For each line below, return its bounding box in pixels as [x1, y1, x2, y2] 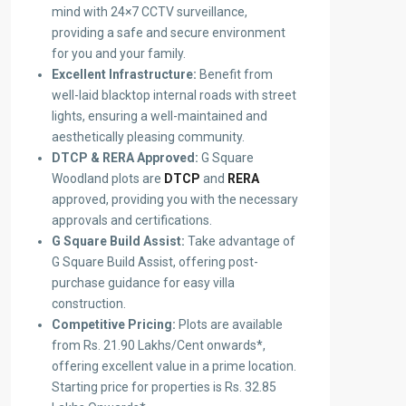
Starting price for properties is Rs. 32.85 [52, 380, 276, 395]
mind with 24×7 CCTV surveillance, [52, 5, 247, 20]
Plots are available [176, 317, 283, 333]
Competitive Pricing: [52, 317, 176, 333]
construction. [52, 296, 126, 312]
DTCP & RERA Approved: [52, 150, 198, 166]
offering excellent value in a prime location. [52, 359, 296, 374]
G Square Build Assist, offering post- [52, 255, 258, 270]
